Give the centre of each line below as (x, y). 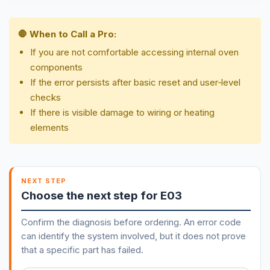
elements (49, 127)
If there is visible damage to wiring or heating (122, 112)
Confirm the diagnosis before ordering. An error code (131, 222)
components (56, 67)
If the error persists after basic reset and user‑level (135, 82)
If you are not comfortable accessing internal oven (134, 52)
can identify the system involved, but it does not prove (133, 236)
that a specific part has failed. (82, 250)
